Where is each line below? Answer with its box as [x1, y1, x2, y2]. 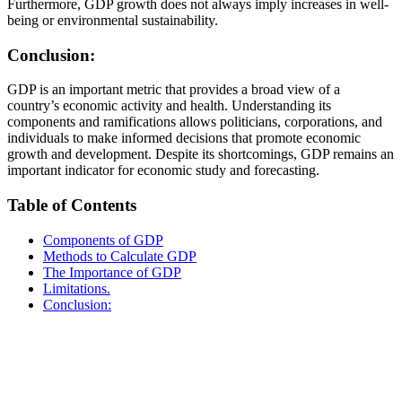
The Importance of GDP [43, 264, 181, 280]
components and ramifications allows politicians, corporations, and [7, 114, 382, 130]
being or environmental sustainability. [7, 12, 218, 28]
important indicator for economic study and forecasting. [7, 162, 319, 179]
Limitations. [43, 280, 110, 296]
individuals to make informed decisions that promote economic [7, 130, 361, 146]
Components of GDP [43, 232, 163, 248]
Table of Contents [7, 196, 136, 215]
